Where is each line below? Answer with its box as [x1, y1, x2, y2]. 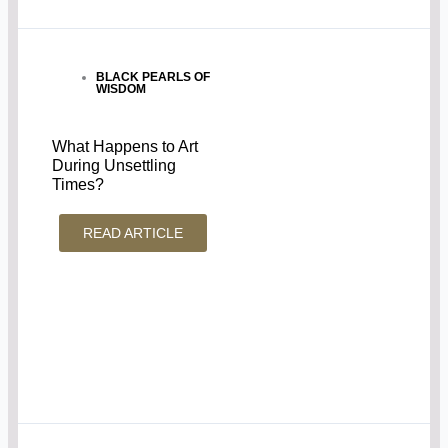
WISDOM [96, 82, 147, 97]
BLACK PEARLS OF [96, 70, 211, 85]
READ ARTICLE [83, 225, 184, 241]
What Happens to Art [52, 138, 199, 155]
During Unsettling [52, 157, 177, 174]
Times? [52, 176, 105, 193]
